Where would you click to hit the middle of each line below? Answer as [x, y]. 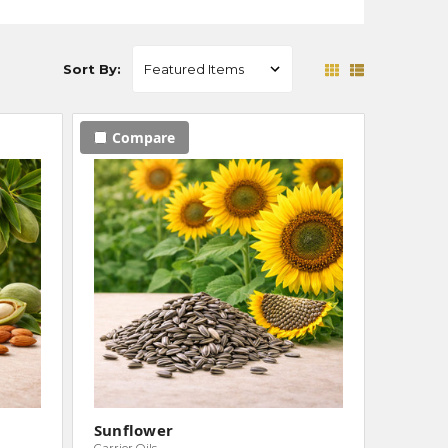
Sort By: [92, 69]
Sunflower [133, 430]
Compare [143, 137]
